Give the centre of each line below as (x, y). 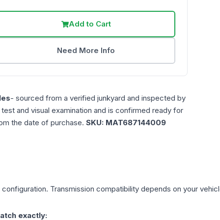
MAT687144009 (136, 123)
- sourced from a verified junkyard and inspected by (98, 98)
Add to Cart (90, 24)
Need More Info (86, 51)
